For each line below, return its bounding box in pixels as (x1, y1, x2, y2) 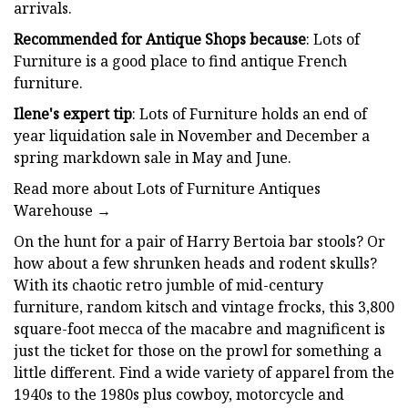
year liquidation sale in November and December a (14, 125, 370, 146)
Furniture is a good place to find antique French (14, 50, 347, 71)
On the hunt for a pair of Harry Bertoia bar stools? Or (14, 230, 385, 251)
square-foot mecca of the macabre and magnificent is (14, 318, 385, 339)
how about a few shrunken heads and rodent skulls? (14, 252, 377, 273)
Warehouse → (14, 199, 111, 220)
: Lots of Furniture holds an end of (132, 103, 367, 124)
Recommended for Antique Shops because (14, 28, 306, 49)
